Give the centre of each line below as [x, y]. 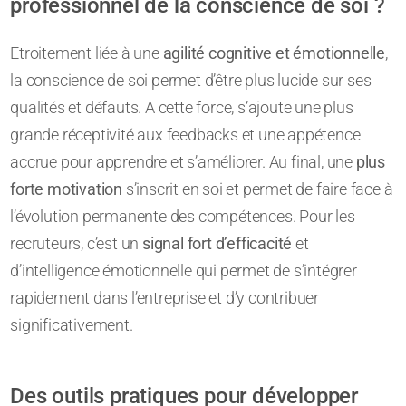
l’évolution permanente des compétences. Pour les [183, 217]
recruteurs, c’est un [77, 244]
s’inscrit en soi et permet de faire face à [258, 189]
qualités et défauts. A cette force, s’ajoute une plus [182, 108]
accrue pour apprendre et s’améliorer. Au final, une [183, 162]
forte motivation [67, 189]
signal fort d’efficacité [217, 244]
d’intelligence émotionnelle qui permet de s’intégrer [184, 271]
